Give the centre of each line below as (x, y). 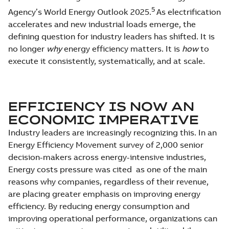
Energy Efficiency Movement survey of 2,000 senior (106, 145)
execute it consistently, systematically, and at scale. (107, 61)
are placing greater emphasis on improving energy (104, 194)
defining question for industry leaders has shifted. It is (111, 37)
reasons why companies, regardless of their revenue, (108, 182)
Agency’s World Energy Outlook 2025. (80, 12)
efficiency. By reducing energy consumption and (99, 206)
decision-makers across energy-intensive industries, (107, 157)
